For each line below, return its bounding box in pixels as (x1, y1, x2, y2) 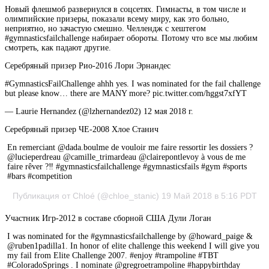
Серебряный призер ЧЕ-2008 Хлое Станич (5, 125, 159, 134)
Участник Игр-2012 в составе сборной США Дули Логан (5, 214, 211, 223)
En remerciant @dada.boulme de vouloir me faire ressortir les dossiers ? (7, 143, 253, 152)
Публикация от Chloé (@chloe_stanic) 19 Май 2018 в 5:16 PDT (12, 191, 257, 201)
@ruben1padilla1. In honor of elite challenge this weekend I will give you (7, 241, 259, 250)
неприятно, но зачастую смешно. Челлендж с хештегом (5, 24, 206, 33)
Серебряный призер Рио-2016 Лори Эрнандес (5, 61, 171, 70)
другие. (84, 43, 111, 52)
